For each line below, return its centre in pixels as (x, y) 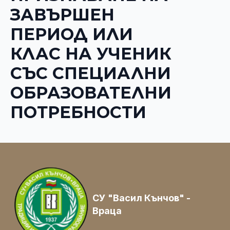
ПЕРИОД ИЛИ (72, 34)
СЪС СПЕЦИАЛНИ (91, 73)
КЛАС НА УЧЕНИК (91, 53)
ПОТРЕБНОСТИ (78, 112)
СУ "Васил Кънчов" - (142, 198)
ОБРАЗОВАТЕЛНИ (91, 92)
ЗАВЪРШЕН (62, 14)
